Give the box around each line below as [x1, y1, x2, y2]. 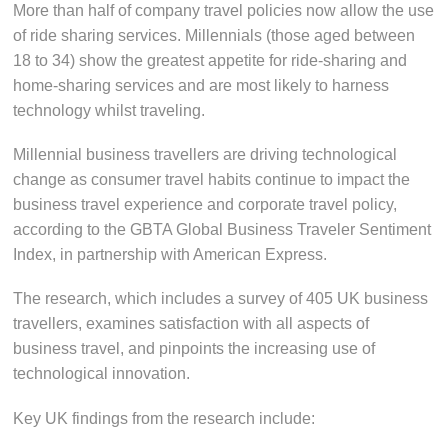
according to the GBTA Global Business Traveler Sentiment [13, 221, 432, 239]
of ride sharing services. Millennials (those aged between [13, 26, 416, 44]
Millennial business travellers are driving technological [13, 146, 398, 164]
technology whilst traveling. [13, 101, 206, 119]
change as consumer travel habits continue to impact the [13, 171, 411, 189]
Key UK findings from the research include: [13, 409, 316, 427]
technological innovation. [13, 365, 191, 383]
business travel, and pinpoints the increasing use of [13, 340, 376, 358]
